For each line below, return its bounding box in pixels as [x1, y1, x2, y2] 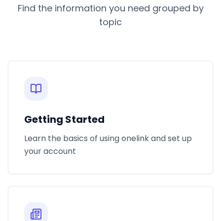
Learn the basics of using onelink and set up [24, 133, 192, 144]
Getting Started [24, 112, 105, 126]
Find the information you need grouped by [17, 2, 204, 14]
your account [24, 146, 76, 157]
